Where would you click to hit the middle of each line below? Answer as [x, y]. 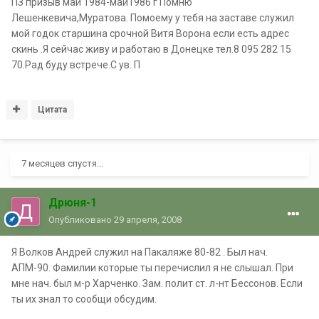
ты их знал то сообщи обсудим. [84, 299]
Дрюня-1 [73, 203]
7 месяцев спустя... [62, 164]
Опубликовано [81, 220]
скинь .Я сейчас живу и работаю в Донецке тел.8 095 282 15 [151, 49]
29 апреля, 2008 [148, 220]
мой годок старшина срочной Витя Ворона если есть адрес [150, 34]
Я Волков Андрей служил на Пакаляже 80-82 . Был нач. [140, 252]
